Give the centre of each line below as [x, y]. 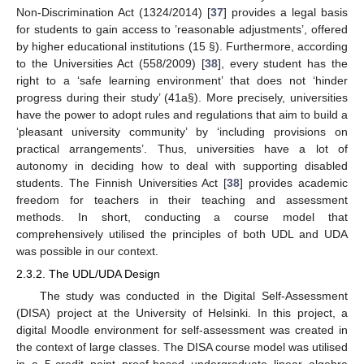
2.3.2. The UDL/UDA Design [88, 273]
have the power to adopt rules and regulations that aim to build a [182, 114]
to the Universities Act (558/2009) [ [110, 63]
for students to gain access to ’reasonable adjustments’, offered [182, 29]
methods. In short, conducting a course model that [182, 217]
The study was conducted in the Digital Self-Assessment [193, 295]
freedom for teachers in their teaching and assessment [182, 199]
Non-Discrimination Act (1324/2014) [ [113, 12]
